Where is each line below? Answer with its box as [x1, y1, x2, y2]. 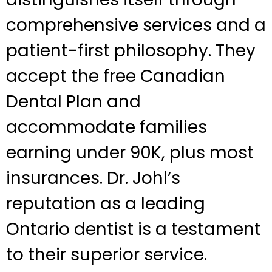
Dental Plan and [6, 89, 141, 114]
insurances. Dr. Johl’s [6, 166, 180, 190]
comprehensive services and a [6, 13, 266, 37]
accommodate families [6, 115, 207, 139]
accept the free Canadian [6, 64, 225, 88]
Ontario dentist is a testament [6, 217, 261, 241]
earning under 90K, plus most [6, 140, 254, 165]
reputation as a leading [6, 191, 205, 216]
